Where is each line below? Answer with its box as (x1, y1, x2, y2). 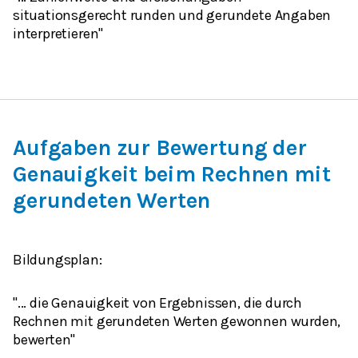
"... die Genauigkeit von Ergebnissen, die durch (13, 294, 302, 312)
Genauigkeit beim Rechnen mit (13, 161, 331, 188)
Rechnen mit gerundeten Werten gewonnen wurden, (13, 312, 341, 330)
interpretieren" (13, 25, 104, 43)
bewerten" (13, 331, 76, 348)
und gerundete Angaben (175, 6, 332, 25)
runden (129, 6, 176, 25)
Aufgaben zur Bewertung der (13, 135, 307, 161)
